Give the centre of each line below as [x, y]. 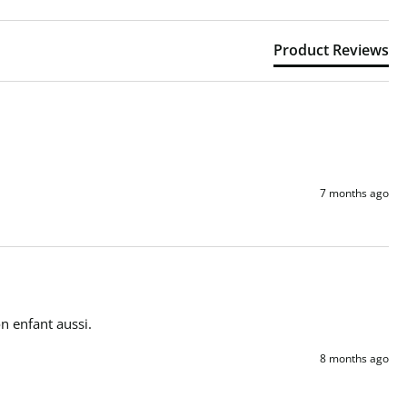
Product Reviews [331, 50]
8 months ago [354, 358]
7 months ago [354, 193]
